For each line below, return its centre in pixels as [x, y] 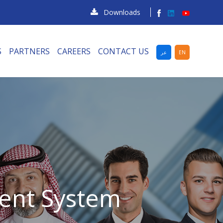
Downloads [122, 12]
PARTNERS [29, 51]
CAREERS [74, 51]
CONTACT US [123, 51]
